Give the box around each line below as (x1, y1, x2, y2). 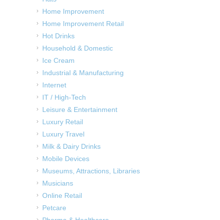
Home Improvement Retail (42, 20, 124, 28)
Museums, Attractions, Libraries (42, 167, 140, 175)
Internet (42, 81, 66, 89)
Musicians (42, 179, 73, 188)
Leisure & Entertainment (42, 106, 117, 114)
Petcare (42, 204, 66, 212)
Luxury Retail (42, 118, 83, 126)
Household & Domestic (42, 44, 113, 53)
